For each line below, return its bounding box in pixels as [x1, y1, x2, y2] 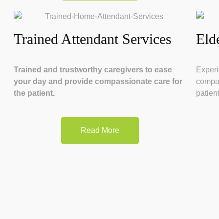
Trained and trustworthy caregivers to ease [14, 65, 172, 74]
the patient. [14, 88, 55, 97]
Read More [81, 126, 120, 134]
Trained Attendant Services [14, 31, 172, 47]
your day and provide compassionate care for [14, 77, 182, 86]
